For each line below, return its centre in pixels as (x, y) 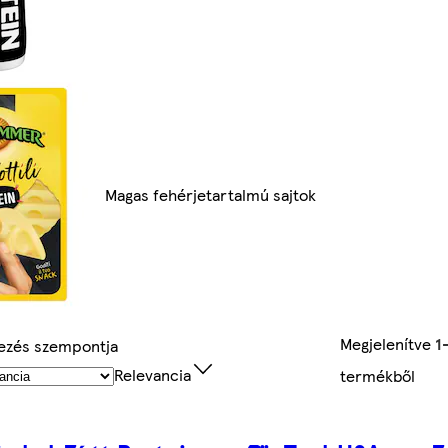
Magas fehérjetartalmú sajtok (211, 195)
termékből (377, 376)
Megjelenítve (387, 344)
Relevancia (153, 375)
